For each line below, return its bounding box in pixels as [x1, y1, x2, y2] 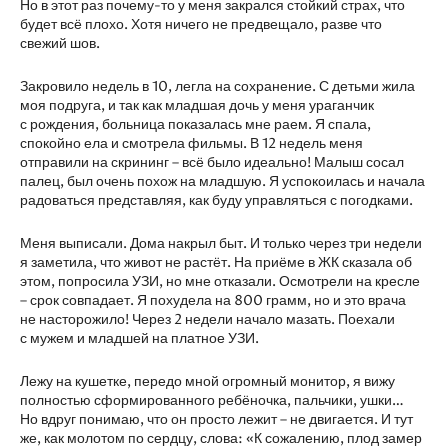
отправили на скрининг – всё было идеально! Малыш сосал [20, 153, 404, 172]
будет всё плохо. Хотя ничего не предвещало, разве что [20, 15, 382, 34]
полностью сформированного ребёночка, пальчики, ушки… [20, 391, 404, 410]
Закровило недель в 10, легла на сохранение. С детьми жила [20, 77, 415, 96]
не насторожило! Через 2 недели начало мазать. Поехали [20, 310, 395, 329]
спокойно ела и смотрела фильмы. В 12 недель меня [20, 134, 363, 153]
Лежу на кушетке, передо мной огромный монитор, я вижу [20, 372, 395, 391]
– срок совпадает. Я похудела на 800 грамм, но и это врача [20, 291, 406, 310]
